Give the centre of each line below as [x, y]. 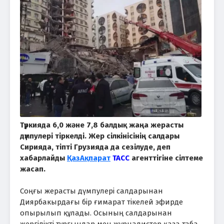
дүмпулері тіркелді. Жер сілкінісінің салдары [100, 136]
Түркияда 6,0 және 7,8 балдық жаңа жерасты [102, 125]
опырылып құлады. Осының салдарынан [96, 213]
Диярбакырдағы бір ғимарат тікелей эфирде [101, 202]
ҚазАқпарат [89, 158]
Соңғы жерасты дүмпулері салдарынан [91, 191]
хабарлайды [43, 158]
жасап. [33, 169]
